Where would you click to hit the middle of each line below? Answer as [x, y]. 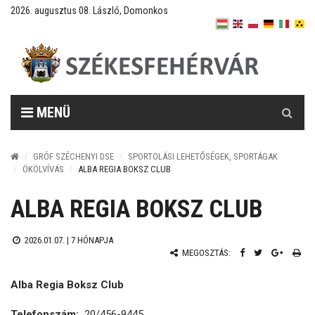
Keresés [288, 102]
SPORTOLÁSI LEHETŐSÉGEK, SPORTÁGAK [203, 156]
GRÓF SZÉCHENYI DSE [73, 156]
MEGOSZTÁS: [205, 253]
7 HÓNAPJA [92, 240]
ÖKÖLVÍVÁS [43, 169]
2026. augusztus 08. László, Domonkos [89, 11]
